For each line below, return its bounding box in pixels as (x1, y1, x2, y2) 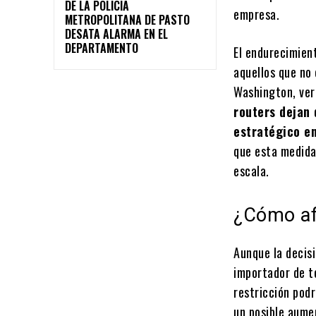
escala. (233, 162, 269, 181)
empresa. (233, 5, 280, 24)
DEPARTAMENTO (65, 39, 138, 57)
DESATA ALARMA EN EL (65, 25, 168, 43)
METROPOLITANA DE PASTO (65, 11, 190, 29)
